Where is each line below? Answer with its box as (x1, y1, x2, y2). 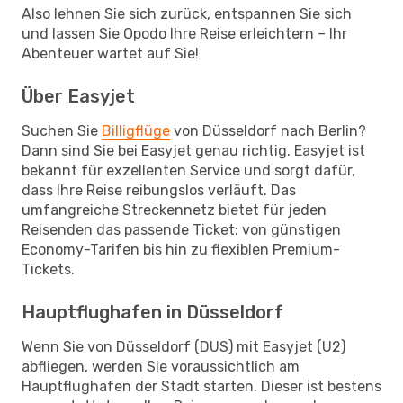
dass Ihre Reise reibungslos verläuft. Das (22, 181, 296, 199)
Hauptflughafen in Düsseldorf (22, 300, 283, 323)
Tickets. (22, 260, 75, 278)
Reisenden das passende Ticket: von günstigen (22, 220, 341, 238)
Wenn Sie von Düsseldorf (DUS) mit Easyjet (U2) (22, 337, 345, 355)
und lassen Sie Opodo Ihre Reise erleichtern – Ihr (22, 24, 347, 42)
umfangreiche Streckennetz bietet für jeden (22, 201, 327, 219)
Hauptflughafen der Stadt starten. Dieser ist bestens (22, 377, 381, 395)
